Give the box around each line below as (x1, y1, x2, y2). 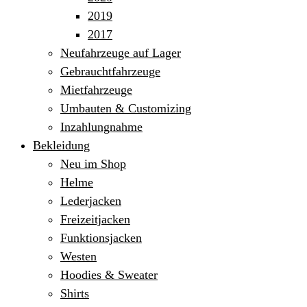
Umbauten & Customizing (60, 101, 191, 115)
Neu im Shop (60, 157, 126, 171)
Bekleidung (33, 138, 90, 152)
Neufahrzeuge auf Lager (60, 46, 181, 60)
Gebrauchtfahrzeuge (60, 64, 160, 78)
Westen (60, 249, 97, 263)
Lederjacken (60, 194, 121, 208)
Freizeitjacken (60, 212, 130, 226)
